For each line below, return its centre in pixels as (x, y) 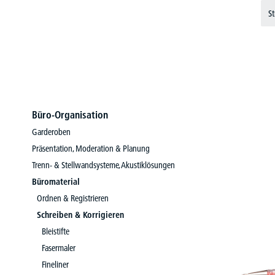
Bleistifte (56, 231)
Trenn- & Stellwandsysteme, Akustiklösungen (103, 165)
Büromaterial (56, 182)
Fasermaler (59, 248)
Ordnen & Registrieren (73, 198)
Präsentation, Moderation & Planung (91, 149)
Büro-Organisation (70, 115)
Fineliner (55, 265)
